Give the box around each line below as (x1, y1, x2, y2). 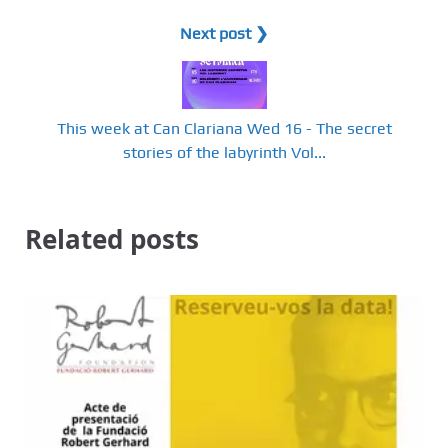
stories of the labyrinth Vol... (122, 142, 326, 162)
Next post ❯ (180, 24, 268, 44)
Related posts (25, 221, 199, 258)
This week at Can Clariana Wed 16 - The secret (56, 118, 392, 138)
